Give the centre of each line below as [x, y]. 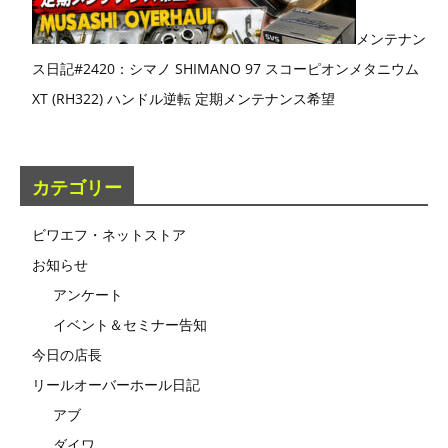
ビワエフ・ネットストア [109, 235]
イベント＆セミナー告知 [130, 325]
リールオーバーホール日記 [116, 385]
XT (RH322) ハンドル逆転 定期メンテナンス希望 [183, 99]
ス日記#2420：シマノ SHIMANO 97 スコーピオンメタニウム [225, 69]
